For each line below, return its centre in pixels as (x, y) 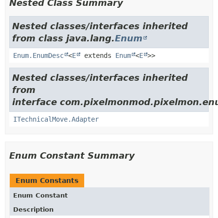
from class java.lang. (64, 38)
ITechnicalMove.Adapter (56, 119)
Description (33, 209)
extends (98, 55)
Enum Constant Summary (72, 155)
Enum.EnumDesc (38, 55)
